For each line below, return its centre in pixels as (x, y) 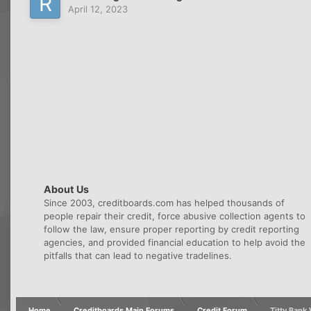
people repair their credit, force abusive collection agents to (175, 216)
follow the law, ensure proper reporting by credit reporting (171, 229)
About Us (66, 189)
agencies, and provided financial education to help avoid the (175, 242)
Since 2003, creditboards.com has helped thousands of (164, 203)
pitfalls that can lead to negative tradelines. (138, 255)
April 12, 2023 (98, 9)
